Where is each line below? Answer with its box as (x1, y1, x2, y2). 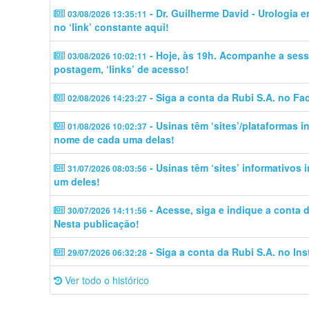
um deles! (54, 175, 100, 188)
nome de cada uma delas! (54, 132, 175, 146)
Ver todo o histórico (62, 273, 149, 287)
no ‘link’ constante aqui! (54, 20, 169, 34)
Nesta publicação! (54, 217, 139, 230)
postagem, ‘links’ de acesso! (54, 62, 189, 76)
